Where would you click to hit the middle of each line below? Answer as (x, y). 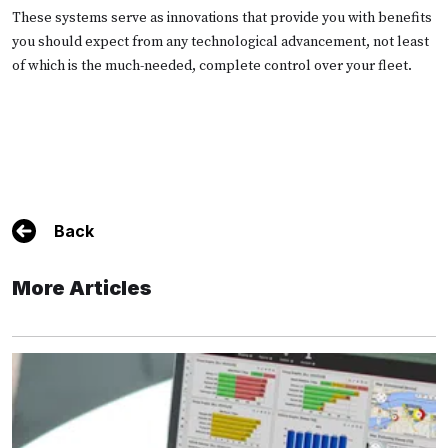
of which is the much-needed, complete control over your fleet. (212, 65)
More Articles (82, 287)
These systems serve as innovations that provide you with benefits (222, 17)
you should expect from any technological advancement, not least (220, 41)
